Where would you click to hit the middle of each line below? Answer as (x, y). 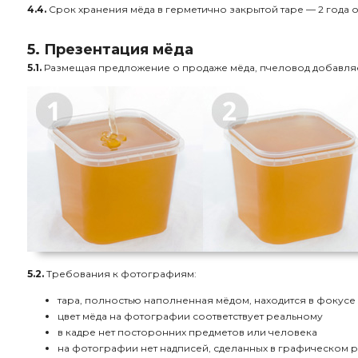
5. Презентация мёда (110, 50)
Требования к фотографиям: (120, 274)
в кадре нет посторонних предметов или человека (187, 332)
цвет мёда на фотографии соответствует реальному (190, 316)
